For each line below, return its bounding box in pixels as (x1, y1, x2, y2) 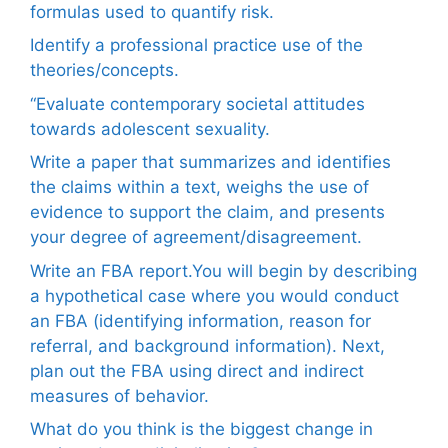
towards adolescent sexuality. (30, 118, 270, 139)
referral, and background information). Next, (30, 335, 385, 356)
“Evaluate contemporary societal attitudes (30, 93, 365, 114)
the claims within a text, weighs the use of (30, 177, 369, 198)
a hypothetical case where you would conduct (30, 285, 399, 306)
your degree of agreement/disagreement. (30, 227, 362, 248)
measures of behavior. (30, 385, 209, 406)
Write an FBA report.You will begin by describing (30, 260, 417, 281)
